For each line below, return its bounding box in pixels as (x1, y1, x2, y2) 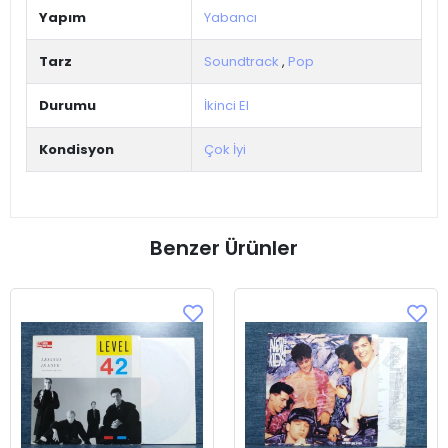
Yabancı (204, 8, 257, 28)
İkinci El (204, 96, 249, 116)
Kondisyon (39, 140, 114, 160)
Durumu (39, 96, 96, 116)
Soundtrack (204, 52, 279, 72)
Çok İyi (204, 140, 246, 160)
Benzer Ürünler (150, 234, 298, 263)
